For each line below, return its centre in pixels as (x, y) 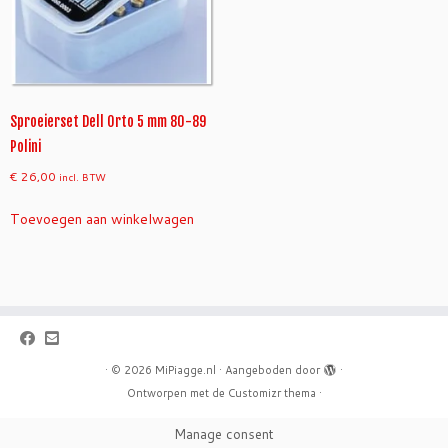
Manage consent (224, 434)
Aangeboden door (272, 370)
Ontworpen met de (177, 393)
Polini (25, 147)
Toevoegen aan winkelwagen (102, 219)
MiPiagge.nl (185, 370)
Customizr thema (271, 393)
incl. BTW (82, 177)
